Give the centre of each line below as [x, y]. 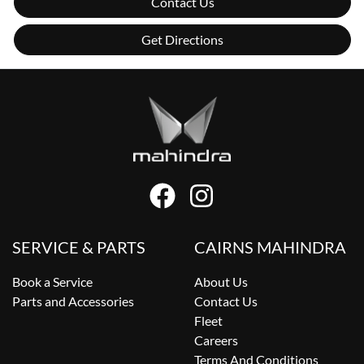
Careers [216, 340]
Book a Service [52, 282]
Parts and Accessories [73, 301]
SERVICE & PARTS [79, 247]
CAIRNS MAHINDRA [270, 247]
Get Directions [182, 40]
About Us [221, 282]
